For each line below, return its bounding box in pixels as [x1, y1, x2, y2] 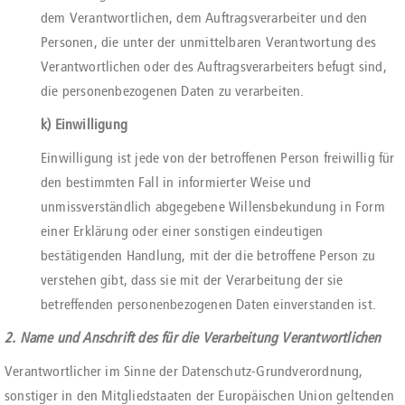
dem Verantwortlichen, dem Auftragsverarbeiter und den [41, 9, 368, 26]
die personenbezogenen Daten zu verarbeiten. [41, 82, 305, 99]
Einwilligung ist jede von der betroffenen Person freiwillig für [41, 149, 395, 166]
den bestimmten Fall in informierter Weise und [41, 174, 311, 191]
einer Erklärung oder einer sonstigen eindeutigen [41, 222, 324, 240]
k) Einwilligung [41, 116, 127, 133]
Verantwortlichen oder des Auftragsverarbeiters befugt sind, [41, 58, 387, 75]
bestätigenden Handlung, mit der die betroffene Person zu [41, 247, 376, 264]
